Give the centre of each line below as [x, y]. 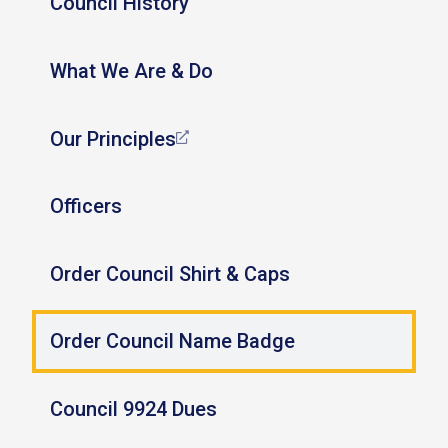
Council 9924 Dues [133, 409]
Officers [85, 206]
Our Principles [112, 138]
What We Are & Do [131, 71]
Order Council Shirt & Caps [169, 274]
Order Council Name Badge [172, 341]
